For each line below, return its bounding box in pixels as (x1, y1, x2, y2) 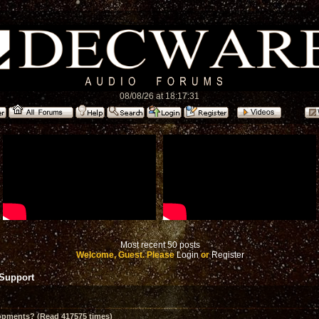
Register (211, 250, 244, 260)
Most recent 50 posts (120, 240, 200, 250)
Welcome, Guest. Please (76, 250, 177, 260)
